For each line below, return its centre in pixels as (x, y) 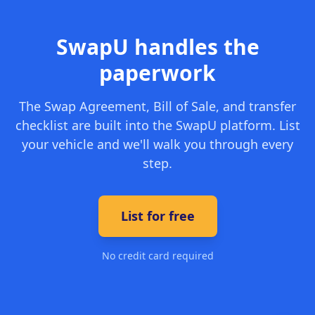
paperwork (157, 73)
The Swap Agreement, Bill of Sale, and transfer (157, 106)
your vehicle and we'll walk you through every (157, 144)
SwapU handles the (157, 47)
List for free (157, 216)
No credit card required (157, 256)
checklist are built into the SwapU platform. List (157, 125)
